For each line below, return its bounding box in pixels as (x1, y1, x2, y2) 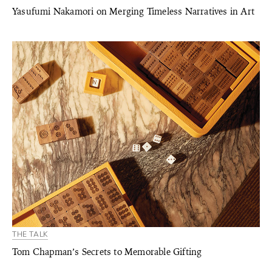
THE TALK (12, 229, 48, 239)
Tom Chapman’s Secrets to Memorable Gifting (12, 246, 202, 258)
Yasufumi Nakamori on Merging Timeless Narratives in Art (12, 5, 254, 18)
